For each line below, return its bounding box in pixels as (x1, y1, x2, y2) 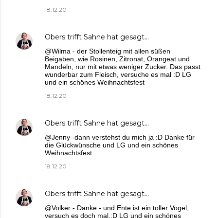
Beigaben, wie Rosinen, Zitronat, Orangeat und (45, 54, 190, 63)
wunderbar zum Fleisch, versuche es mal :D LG (45, 70, 191, 78)
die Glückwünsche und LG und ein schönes (45, 141, 178, 149)
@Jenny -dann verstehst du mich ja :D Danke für (45, 133, 195, 141)
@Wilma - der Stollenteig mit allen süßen (45, 47, 170, 55)
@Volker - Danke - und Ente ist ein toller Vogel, (45, 203, 189, 212)
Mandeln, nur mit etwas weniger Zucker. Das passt (45, 62, 200, 71)
